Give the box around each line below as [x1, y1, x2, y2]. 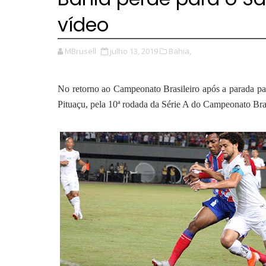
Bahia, [169, 46, 191, 56]
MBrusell [65, 46, 96, 56]
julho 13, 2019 [110, 46, 158, 56]
